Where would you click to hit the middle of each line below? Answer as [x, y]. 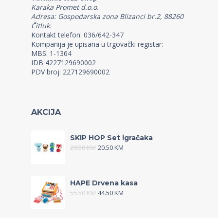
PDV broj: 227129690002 [70, 72]
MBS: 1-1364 [51, 53]
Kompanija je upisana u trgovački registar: [97, 44]
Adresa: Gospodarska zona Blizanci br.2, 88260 [107, 16]
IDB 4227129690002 [64, 62]
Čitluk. [41, 25]
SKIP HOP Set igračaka [111, 137]
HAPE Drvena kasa [104, 183]
